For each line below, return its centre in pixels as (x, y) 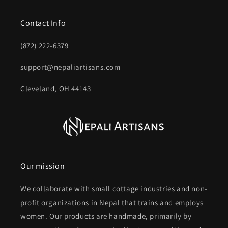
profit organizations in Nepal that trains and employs (112, 202)
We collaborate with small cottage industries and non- (114, 189)
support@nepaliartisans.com (70, 67)
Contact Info (43, 23)
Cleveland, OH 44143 (56, 88)
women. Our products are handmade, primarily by (106, 216)
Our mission (43, 166)
